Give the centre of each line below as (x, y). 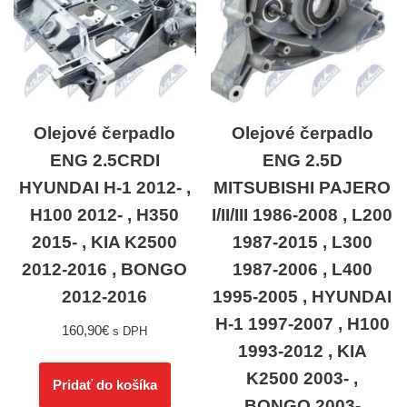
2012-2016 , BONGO (105, 270)
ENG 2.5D (302, 161)
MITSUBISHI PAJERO (303, 188)
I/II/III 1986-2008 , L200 (303, 215)
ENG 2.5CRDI (104, 161)
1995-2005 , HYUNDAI (303, 297)
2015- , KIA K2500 (105, 243)
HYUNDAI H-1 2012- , (104, 188)
